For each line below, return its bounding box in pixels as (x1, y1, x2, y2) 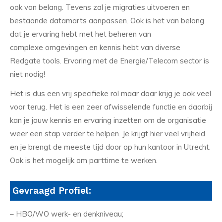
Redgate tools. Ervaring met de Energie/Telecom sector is (10, 55, 209, 65)
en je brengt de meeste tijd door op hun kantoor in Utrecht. (10, 142, 211, 152)
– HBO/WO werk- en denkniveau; (10, 209, 123, 219)
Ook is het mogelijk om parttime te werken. (10, 156, 158, 166)
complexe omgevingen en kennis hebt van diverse (10, 42, 180, 52)
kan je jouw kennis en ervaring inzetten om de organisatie (10, 115, 206, 125)
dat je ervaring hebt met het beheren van (10, 29, 151, 39)
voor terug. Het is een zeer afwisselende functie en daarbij (10, 102, 212, 112)
